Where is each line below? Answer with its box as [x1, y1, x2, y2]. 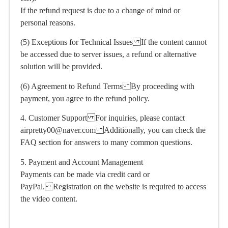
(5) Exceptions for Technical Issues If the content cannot [20, 38, 207, 47]
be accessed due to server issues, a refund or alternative [20, 50, 196, 59]
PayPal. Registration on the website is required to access [20, 182, 206, 191]
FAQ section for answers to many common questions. [20, 138, 192, 147]
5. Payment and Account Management [20, 157, 143, 166]
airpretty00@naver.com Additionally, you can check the [20, 126, 206, 135]
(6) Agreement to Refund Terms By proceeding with [20, 81, 194, 91]
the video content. [20, 194, 77, 203]
